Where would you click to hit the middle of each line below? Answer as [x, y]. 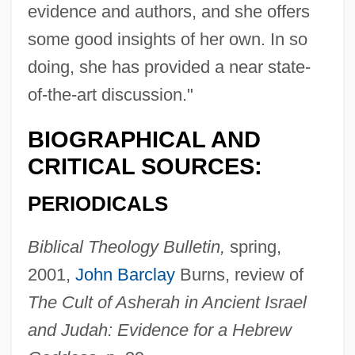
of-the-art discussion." [110, 95]
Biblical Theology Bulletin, [126, 246]
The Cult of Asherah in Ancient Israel [167, 302]
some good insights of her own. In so [167, 40]
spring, [253, 246]
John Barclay [125, 274]
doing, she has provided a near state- [169, 67]
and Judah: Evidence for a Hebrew [159, 330]
